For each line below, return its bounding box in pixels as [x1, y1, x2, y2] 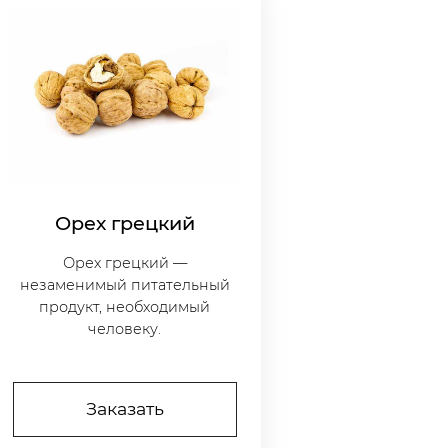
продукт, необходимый [39, 298, 211, 317]
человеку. [88, 320, 162, 339]
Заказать [85, 398, 164, 420]
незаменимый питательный [19, 276, 230, 295]
